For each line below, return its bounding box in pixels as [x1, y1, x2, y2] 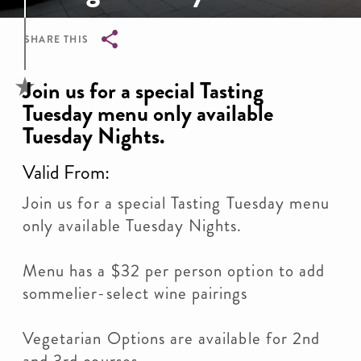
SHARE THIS [24, 32, 89, 47]
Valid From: [23, 159, 110, 186]
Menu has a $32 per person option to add [23, 259, 325, 283]
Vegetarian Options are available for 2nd [23, 326, 320, 351]
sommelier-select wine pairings [23, 281, 248, 305]
